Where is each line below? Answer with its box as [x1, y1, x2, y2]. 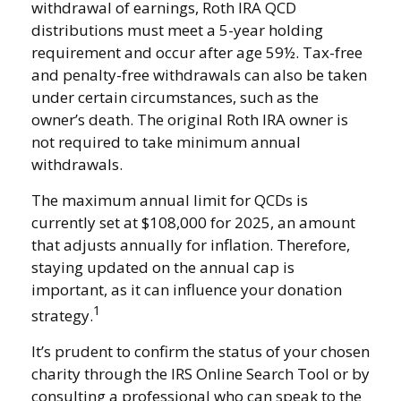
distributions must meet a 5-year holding [31, 20, 323, 41]
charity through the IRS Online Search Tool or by [31, 363, 370, 384]
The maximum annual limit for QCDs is [31, 190, 308, 211]
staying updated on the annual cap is [31, 257, 294, 278]
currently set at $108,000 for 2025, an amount [31, 212, 355, 234]
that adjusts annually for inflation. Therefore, [31, 235, 350, 256]
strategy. [31, 304, 93, 326]
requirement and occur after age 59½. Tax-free [31, 42, 363, 64]
